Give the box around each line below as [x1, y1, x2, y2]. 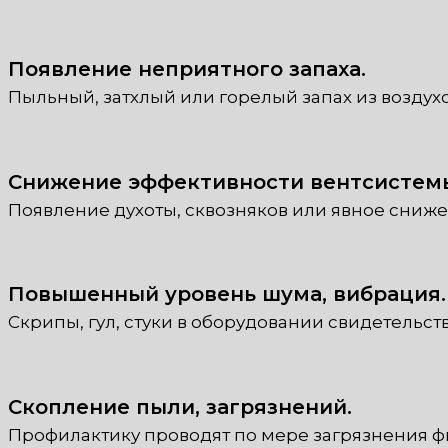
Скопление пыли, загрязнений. [8, 395, 352, 420]
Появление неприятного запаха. [8, 57, 366, 82]
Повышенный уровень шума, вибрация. [8, 282, 446, 307]
